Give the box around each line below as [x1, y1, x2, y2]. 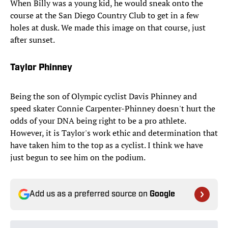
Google [150, 190, 175, 199]
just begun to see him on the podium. [10, 152, 146, 163]
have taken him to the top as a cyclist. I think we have [10, 139, 203, 151]
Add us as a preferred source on [30, 190, 150, 199]
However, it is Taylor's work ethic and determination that [10, 127, 218, 139]
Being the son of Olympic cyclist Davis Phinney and [10, 91, 197, 102]
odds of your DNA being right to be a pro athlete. [10, 115, 186, 127]
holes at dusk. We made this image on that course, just [10, 22, 206, 34]
